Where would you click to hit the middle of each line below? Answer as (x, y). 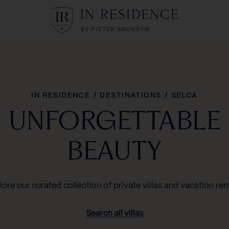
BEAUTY (114, 150)
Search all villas (114, 213)
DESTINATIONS (131, 96)
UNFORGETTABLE (114, 120)
